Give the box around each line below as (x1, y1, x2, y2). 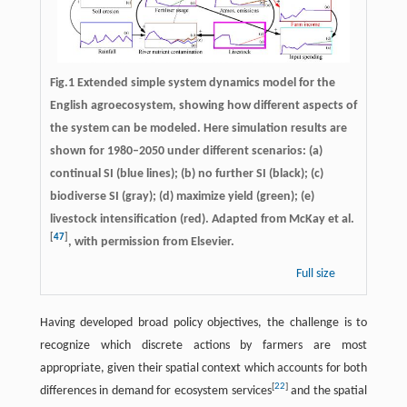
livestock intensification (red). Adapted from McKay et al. (49, 212, 354, 226)
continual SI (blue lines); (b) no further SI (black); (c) (49, 166, 323, 181)
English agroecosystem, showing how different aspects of (49, 98, 357, 113)
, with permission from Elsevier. (67, 234, 234, 249)
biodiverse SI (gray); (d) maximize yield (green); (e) (49, 189, 314, 203)
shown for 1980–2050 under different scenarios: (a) (49, 144, 323, 158)
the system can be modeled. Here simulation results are (49, 121, 347, 135)
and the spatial (287, 383, 368, 398)
